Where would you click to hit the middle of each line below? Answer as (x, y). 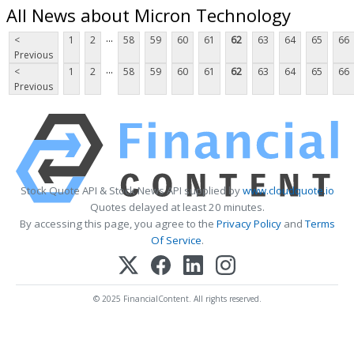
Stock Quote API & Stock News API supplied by (131, 191)
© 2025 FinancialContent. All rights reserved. (177, 299)
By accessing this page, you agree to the (118, 224)
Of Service (176, 241)
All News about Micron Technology (149, 15)
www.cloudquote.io (288, 191)
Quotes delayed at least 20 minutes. (177, 207)
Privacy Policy (249, 224)
